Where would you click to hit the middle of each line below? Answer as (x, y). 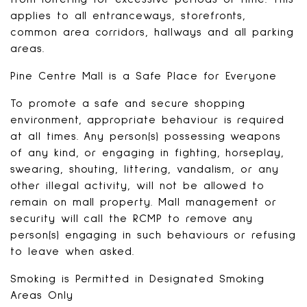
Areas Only (42, 295)
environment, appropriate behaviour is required (148, 120)
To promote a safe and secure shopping (128, 103)
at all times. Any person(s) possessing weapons (146, 136)
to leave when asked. (73, 251)
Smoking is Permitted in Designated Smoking (138, 279)
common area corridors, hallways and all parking (152, 32)
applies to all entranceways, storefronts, (128, 16)
